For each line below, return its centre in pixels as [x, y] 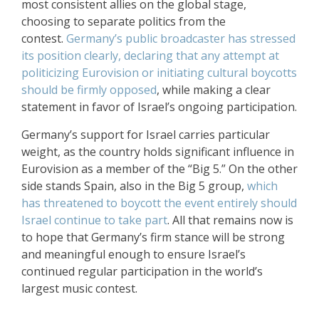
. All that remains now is [230, 220]
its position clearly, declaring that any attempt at [150, 56]
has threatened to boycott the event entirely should [159, 203]
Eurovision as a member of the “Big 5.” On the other [159, 169]
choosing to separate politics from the [124, 21]
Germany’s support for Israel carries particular [146, 135]
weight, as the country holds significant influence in [158, 152]
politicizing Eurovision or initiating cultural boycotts [159, 73]
